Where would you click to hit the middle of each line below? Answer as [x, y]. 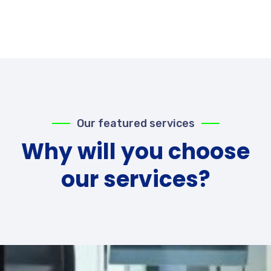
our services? [135, 179]
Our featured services [135, 123]
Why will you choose [135, 151]
